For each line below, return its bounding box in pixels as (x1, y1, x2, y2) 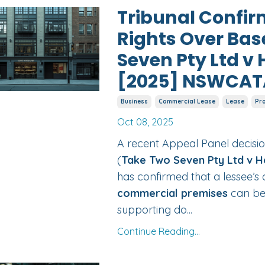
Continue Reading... (117, 225, 200, 238)
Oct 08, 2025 (117, 116, 173, 128)
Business (120, 98, 148, 106)
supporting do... (117, 203, 192, 217)
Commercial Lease (158, 98, 215, 106)
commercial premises (117, 186, 228, 201)
